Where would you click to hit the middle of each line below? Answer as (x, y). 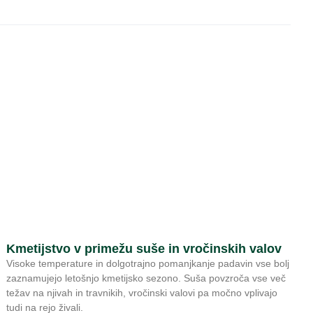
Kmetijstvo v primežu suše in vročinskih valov (144, 248)
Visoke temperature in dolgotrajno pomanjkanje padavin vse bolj (148, 263)
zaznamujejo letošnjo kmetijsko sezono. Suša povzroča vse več (146, 278)
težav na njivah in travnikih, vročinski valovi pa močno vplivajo (142, 292)
